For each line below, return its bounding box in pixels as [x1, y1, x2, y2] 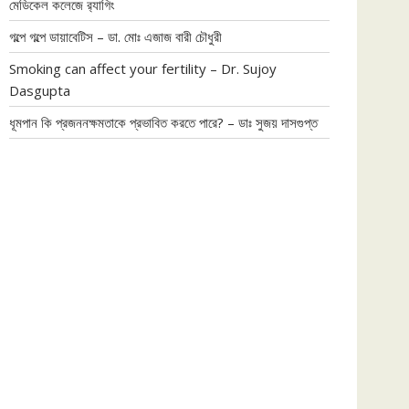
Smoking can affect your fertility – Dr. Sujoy [9, 58, 277, 78]
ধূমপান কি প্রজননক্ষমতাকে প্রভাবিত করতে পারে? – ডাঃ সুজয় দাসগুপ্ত [9, 112, 318, 131]
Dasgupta [9, 80, 70, 100]
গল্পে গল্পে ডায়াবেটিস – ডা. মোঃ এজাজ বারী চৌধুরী [9, 26, 222, 46]
